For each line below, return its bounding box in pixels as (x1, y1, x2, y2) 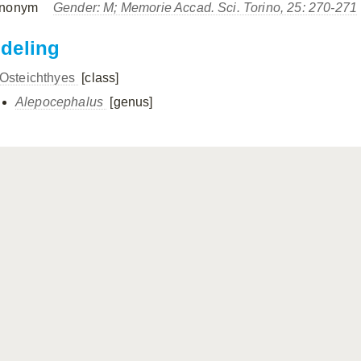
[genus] (110, 95, 153, 109)
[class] (81, 71, 119, 85)
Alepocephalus (15, 95, 104, 109)
